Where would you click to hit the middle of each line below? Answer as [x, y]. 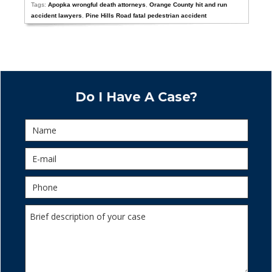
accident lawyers [57, 15]
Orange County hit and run [189, 5]
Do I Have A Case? [136, 97]
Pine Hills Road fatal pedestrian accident [146, 15]
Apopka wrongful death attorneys [97, 5]
